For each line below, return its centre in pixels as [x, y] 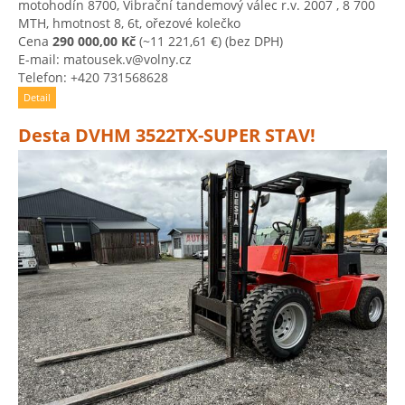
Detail [37, 97]
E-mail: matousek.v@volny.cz [105, 59]
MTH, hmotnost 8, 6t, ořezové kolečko [129, 23]
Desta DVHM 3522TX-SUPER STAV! [167, 135]
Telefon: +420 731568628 [93, 77]
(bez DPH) [252, 41]
